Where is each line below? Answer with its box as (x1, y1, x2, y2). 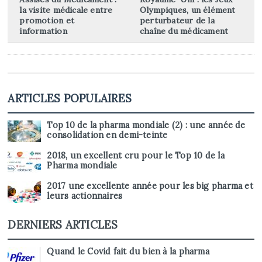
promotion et (19, 15, 74, 26)
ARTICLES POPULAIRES (8, 91, 132, 106)
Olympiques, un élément (139, 5, 236, 16)
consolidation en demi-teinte (47, 130, 168, 141)
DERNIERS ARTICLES (8, 218, 118, 232)
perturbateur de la (139, 15, 215, 26)
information (19, 26, 67, 37)
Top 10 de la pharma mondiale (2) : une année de (47, 120, 246, 131)
